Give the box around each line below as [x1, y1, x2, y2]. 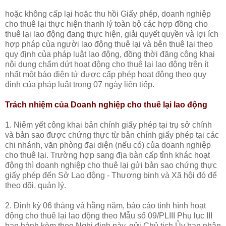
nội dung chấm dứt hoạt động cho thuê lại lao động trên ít [5, 60, 208, 69]
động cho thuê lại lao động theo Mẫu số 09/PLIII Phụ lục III [5, 211, 212, 220]
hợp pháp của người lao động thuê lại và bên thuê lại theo [5, 39, 213, 48]
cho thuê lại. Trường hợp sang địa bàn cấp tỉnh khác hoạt [5, 150, 210, 159]
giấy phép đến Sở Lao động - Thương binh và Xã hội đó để [5, 171, 217, 180]
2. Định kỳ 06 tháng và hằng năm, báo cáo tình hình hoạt [5, 201, 206, 210]
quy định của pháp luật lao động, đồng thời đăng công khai [5, 49, 215, 59]
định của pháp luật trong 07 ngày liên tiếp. [5, 80, 154, 89]
